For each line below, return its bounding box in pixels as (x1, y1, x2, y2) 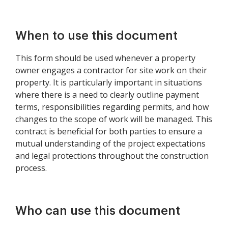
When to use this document (15, 30, 178, 42)
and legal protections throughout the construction (15, 150, 209, 161)
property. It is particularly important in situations (15, 77, 202, 88)
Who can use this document (15, 205, 180, 217)
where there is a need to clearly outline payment (15, 89, 199, 100)
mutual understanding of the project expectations (15, 138, 206, 149)
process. (15, 162, 47, 174)
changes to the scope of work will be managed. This (15, 113, 212, 125)
